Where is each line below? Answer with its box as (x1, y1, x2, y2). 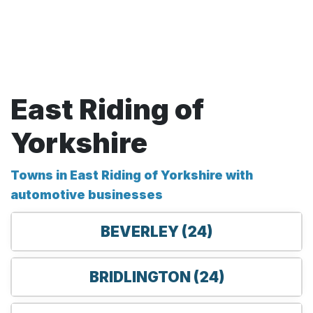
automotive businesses (10, 187, 163, 202)
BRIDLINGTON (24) (89, 268, 224, 286)
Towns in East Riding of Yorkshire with (10, 167, 253, 182)
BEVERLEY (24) (101, 222, 212, 240)
